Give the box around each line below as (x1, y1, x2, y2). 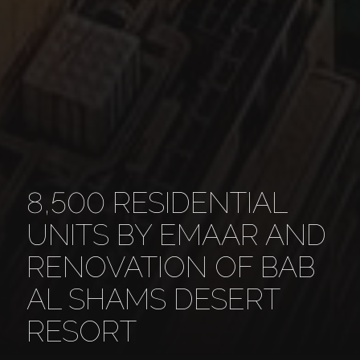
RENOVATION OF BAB (26, 249, 316, 284)
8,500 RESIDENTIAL (26, 185, 287, 219)
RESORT (26, 313, 137, 348)
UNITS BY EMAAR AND (26, 217, 326, 252)
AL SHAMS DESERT (26, 281, 280, 316)
